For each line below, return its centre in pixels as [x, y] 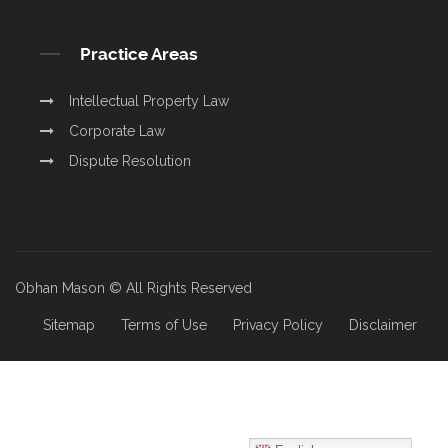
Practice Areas [139, 53]
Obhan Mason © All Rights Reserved [133, 287]
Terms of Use [163, 324]
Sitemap [68, 324]
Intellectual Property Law [149, 100]
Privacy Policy [277, 324]
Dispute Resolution [130, 160]
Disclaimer [382, 324]
